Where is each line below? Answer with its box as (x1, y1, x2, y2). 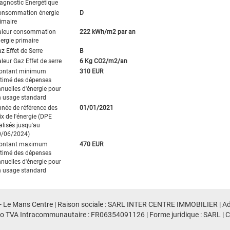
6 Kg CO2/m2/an (79, 57, 127, 65)
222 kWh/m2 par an (79, 28, 136, 35)
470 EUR (79, 140, 103, 148)
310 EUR (79, 67, 103, 75)
